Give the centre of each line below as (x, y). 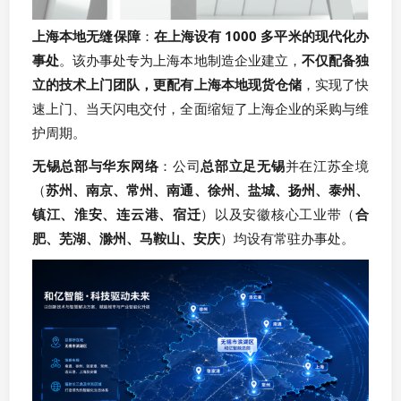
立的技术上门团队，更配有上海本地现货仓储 (167, 85)
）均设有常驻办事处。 (287, 239)
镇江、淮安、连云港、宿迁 (117, 214)
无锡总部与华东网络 (96, 166)
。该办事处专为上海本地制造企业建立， (180, 60)
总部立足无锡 (243, 166)
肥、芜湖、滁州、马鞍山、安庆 (126, 239)
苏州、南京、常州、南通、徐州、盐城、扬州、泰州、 (208, 190)
